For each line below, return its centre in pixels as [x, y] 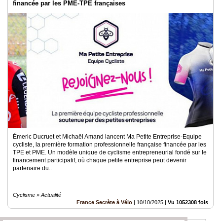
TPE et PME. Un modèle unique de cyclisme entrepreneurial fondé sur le [110, 152]
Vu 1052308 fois [188, 202]
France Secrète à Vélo [104, 202]
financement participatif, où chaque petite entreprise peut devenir [100, 160]
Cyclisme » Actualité [37, 195]
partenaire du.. [32, 168]
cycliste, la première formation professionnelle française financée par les [110, 144]
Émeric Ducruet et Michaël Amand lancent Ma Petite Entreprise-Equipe [107, 136]
